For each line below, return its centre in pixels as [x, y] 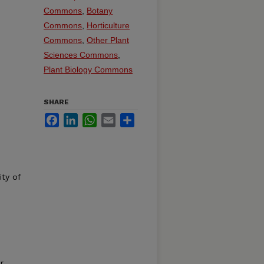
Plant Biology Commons [88, 70]
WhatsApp [116, 118]
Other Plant [108, 40]
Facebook [77, 118]
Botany [100, 11]
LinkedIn [94, 118]
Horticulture [108, 26]
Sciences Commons [81, 55]
